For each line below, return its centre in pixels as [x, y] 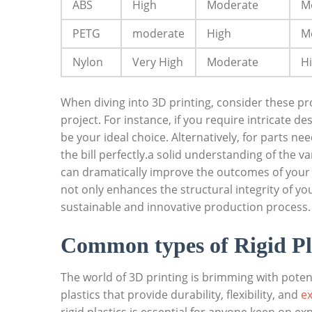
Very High [158, 62]
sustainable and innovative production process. [186, 207]
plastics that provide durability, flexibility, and [181, 295]
